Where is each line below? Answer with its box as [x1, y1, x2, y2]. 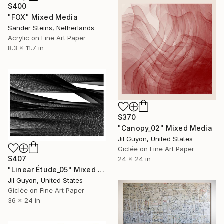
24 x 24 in [118, 155, 151, 163]
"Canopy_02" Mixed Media [118, 124, 212, 133]
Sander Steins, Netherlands [8, 24, 94, 32]
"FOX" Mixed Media [8, 13, 78, 22]
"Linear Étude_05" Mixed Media [97, 165, 104, 174]
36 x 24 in [8, 196, 40, 205]
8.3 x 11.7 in [8, 44, 44, 52]
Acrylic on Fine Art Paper [8, 34, 86, 42]
